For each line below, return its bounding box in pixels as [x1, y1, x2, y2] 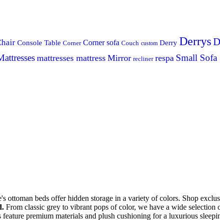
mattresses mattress [37, 53, 106, 63]
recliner [133, 55, 153, 63]
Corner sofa [83, 38, 119, 47]
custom [141, 40, 158, 47]
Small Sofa [176, 53, 217, 63]
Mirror [108, 53, 131, 63]
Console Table [17, 38, 61, 47]
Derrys [179, 35, 211, 48]
